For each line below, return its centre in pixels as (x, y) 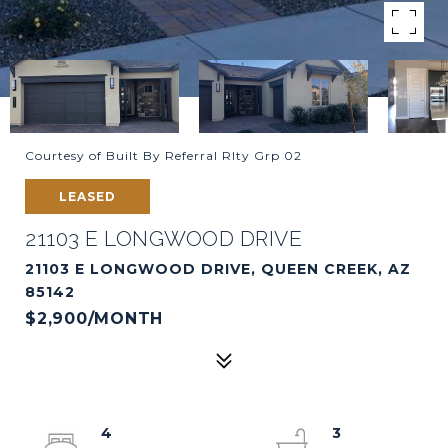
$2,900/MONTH (94, 318)
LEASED (87, 196)
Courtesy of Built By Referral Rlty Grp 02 (163, 155)
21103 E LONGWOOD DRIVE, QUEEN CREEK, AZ (218, 269)
